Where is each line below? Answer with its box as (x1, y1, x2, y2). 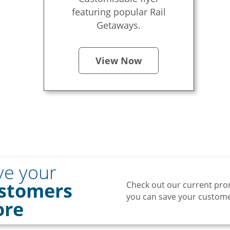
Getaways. (97, 19, 141, 31)
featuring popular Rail (71, 6, 166, 18)
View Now (95, 54, 142, 67)
